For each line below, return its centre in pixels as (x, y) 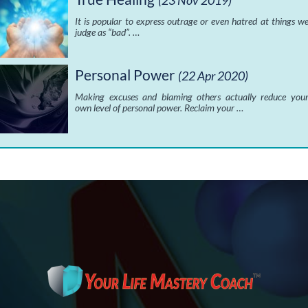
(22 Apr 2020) (213, 76)
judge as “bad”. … (108, 32)
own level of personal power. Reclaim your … (159, 108)
